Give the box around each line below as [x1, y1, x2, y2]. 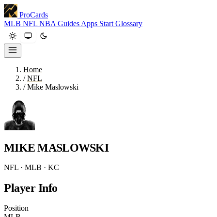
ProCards [19, 11, 48, 19]
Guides [58, 19, 81, 28]
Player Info [4, 181, 58, 194]
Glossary [115, 19, 142, 28]
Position [4, 203, 29, 212]
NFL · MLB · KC [4, 163, 59, 171]
